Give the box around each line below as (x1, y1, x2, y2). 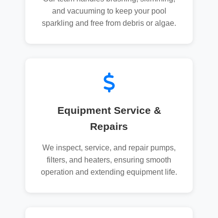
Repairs (90, 121, 128, 132)
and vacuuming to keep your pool (52, 7, 166, 15)
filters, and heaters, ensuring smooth (47, 156, 171, 164)
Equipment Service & (57, 105, 161, 116)
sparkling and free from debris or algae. (42, 19, 176, 27)
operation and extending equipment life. (41, 168, 177, 176)
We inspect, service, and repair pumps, (42, 144, 176, 152)
